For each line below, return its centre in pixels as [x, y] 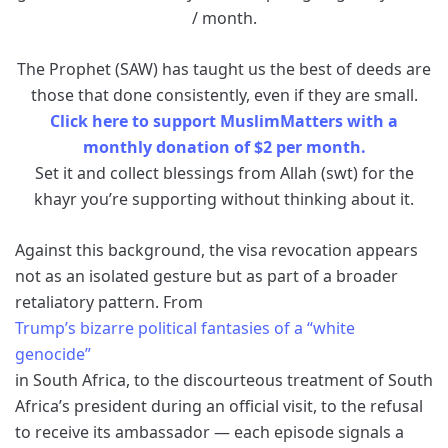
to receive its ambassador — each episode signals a [209, 431]
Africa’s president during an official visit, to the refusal [219, 405]
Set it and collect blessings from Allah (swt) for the [224, 172]
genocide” [53, 353]
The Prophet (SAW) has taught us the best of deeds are [224, 68]
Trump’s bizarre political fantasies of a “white [185, 327]
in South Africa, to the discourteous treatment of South [224, 379]
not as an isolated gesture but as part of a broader [206, 275]
